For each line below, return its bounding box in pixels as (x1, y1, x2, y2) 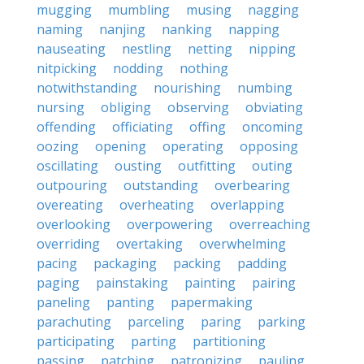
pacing (37, 254, 77, 272)
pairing (252, 274, 296, 292)
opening (95, 137, 146, 155)
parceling (128, 313, 184, 331)
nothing (180, 59, 228, 77)
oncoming (242, 118, 303, 136)
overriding (37, 235, 100, 253)
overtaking (116, 235, 183, 253)
